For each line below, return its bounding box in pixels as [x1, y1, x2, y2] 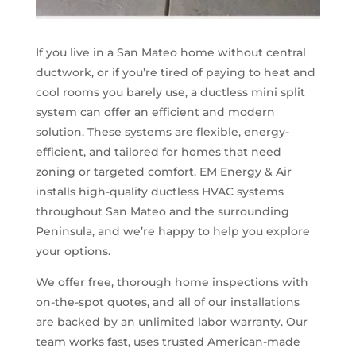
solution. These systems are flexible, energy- [35, 124, 289, 139]
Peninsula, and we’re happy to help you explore [35, 223, 310, 238]
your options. [35, 243, 110, 258]
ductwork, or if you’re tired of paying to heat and [35, 64, 315, 79]
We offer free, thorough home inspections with [35, 274, 308, 289]
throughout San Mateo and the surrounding [35, 203, 289, 219]
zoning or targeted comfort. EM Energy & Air [35, 164, 292, 179]
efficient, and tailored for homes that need [35, 144, 281, 159]
